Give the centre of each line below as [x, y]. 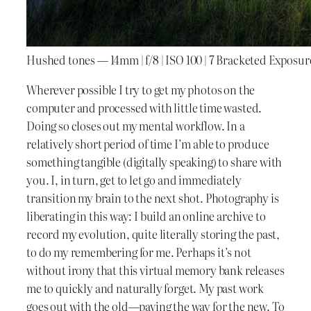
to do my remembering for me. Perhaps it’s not [139, 252]
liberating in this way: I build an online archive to [146, 216]
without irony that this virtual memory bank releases [155, 270]
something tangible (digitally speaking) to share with [154, 161]
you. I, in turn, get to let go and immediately [134, 179]
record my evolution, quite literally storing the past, [153, 234]
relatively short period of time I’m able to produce [148, 143]
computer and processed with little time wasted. [144, 107]
